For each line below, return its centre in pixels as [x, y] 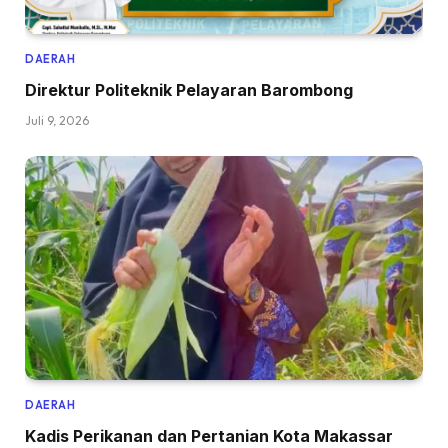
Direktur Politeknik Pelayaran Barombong [189, 90]
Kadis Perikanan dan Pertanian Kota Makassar [209, 435]
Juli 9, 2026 [57, 121]
